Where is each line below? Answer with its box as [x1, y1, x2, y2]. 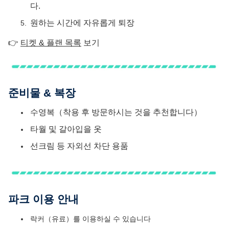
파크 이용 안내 [8, 193, 79, 205]
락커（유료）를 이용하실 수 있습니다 [30, 215, 151, 223]
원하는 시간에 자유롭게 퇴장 [30, 18, 134, 28]
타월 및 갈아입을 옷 [30, 125, 102, 134]
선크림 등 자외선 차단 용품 [30, 142, 128, 151]
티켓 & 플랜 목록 [20, 38, 81, 47]
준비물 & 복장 [8, 87, 76, 99]
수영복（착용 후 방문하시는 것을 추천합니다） [30, 108, 202, 117]
